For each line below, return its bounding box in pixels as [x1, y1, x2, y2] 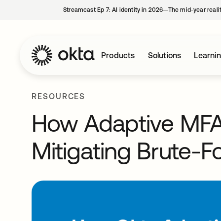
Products [101, 51, 135, 60]
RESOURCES [32, 92, 86, 101]
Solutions [147, 51, 182, 60]
